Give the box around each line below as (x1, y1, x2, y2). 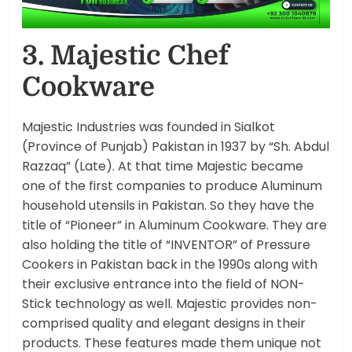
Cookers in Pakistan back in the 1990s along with (22, 255, 318, 274)
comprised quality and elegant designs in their (22, 314, 306, 333)
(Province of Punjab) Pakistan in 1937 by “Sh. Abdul (22, 137, 330, 156)
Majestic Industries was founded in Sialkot (22, 118, 276, 137)
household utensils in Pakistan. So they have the (22, 196, 315, 215)
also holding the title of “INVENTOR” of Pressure (22, 236, 311, 255)
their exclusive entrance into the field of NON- (22, 275, 306, 294)
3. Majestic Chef (22, 40, 229, 71)
